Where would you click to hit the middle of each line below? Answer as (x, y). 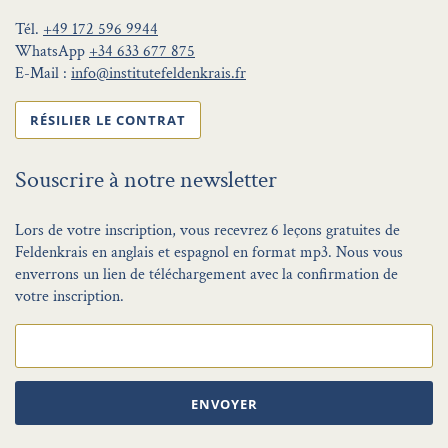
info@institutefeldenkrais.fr (158, 74)
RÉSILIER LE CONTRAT (108, 120)
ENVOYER (224, 404)
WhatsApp (52, 52)
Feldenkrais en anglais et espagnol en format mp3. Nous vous (209, 253)
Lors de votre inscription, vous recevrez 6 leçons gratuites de (207, 231)
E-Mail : (43, 74)
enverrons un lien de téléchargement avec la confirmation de (206, 275)
